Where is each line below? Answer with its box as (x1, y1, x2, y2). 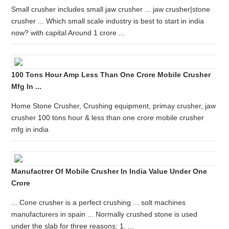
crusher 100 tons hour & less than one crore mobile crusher (11, 113, 204, 122)
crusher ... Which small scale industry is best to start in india (11, 17, 204, 25)
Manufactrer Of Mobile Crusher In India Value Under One (11, 167, 208, 175)
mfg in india (11, 125, 49, 133)
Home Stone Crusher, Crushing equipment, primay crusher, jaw (11, 102, 216, 110)
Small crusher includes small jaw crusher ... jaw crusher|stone (11, 5, 211, 13)
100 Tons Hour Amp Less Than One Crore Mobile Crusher (11, 71, 211, 79)
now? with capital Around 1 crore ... (11, 29, 125, 37)
